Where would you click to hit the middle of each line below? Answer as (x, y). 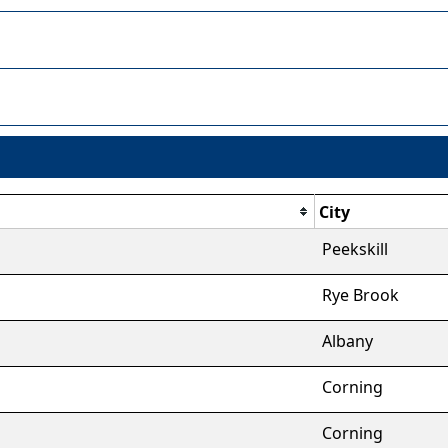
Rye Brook (360, 295)
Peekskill (355, 249)
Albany (347, 341)
